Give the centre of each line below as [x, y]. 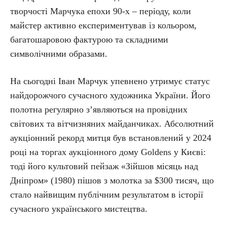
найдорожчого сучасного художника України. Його [110, 95]
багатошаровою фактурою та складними [89, 39]
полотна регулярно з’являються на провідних [99, 109]
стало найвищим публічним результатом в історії [107, 194]
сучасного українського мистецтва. [79, 209]
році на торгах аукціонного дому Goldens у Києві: [108, 152]
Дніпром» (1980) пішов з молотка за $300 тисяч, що [112, 180]
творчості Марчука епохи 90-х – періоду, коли [101, 11]
